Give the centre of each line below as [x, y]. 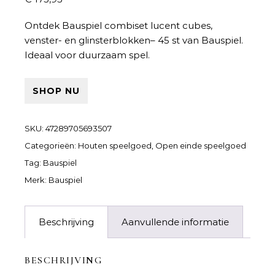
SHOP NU [56, 91]
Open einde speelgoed [201, 145]
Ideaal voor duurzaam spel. [87, 55]
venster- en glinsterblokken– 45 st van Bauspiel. [134, 40]
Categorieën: [51, 145]
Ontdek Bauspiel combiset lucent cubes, [118, 25]
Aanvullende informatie [175, 222]
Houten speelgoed [115, 145]
